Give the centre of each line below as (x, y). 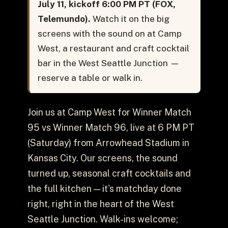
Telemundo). (64, 19)
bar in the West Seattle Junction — (108, 63)
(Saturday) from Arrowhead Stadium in (108, 142)
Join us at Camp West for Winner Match (109, 112)
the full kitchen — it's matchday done (104, 188)
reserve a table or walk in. (90, 78)
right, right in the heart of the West (101, 204)
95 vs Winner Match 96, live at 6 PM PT (111, 127)
